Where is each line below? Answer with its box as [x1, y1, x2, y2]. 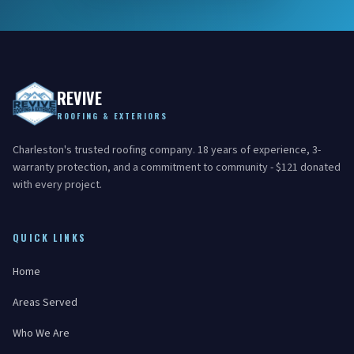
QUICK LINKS [13, 231, 87, 244]
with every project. [13, 177, 102, 193]
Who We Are [13, 326, 70, 341]
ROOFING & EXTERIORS [57, 110, 168, 122]
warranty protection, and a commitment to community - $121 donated [13, 160, 341, 175]
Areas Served [13, 295, 77, 311]
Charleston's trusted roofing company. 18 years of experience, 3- [13, 142, 321, 158]
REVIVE [57, 86, 102, 110]
